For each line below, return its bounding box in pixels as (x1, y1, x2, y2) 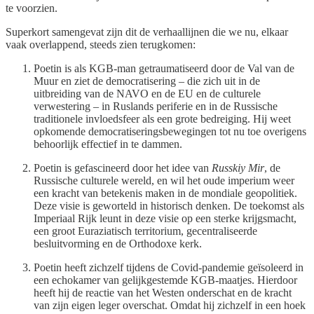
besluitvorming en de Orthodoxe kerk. (34, 238, 202, 250)
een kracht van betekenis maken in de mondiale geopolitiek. (34, 187, 297, 200)
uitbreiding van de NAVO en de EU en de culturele (34, 88, 261, 100)
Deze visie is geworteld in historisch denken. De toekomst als (34, 200, 304, 212)
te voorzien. (6, 2, 57, 15)
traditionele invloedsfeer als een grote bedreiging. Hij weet (34, 113, 291, 125)
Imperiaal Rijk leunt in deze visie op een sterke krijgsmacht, (34, 212, 296, 225)
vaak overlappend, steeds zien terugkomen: (6, 39, 196, 51)
